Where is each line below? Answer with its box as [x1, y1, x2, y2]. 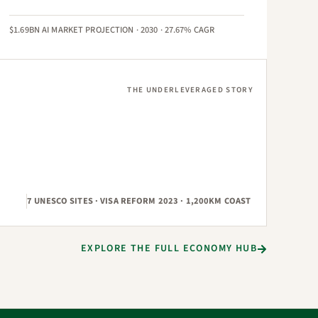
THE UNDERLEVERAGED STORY [127, 84, 253, 95]
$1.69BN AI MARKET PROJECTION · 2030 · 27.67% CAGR [9, 23, 215, 36]
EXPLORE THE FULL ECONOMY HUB [80, 241, 257, 256]
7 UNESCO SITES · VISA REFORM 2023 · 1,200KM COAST [27, 194, 251, 207]
